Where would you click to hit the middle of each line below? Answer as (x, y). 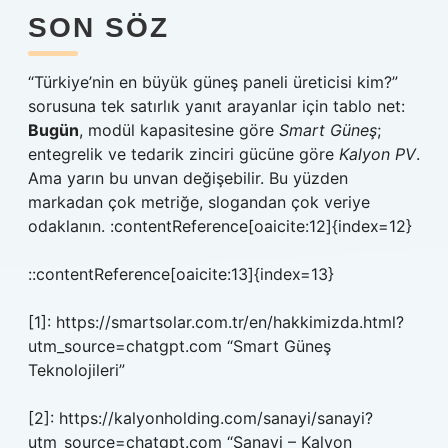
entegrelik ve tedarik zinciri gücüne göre (183, 154)
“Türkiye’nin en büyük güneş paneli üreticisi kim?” (213, 82)
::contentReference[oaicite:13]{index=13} (181, 274)
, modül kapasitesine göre (179, 130)
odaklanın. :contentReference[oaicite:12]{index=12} (220, 226)
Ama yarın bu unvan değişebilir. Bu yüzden (188, 178)
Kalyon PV (377, 154)
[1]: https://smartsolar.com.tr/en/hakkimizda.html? (216, 322)
